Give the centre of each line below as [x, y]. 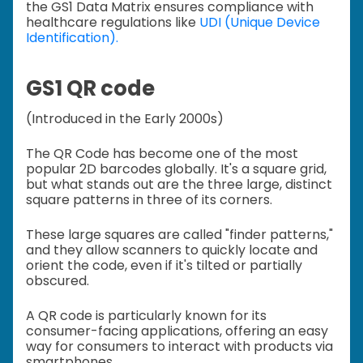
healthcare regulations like [113, 22]
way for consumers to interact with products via [179, 346]
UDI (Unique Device [260, 22]
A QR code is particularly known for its [146, 315]
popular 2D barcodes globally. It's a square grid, [176, 169]
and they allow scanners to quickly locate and [172, 250]
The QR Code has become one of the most [162, 153]
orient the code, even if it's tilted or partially [164, 265]
